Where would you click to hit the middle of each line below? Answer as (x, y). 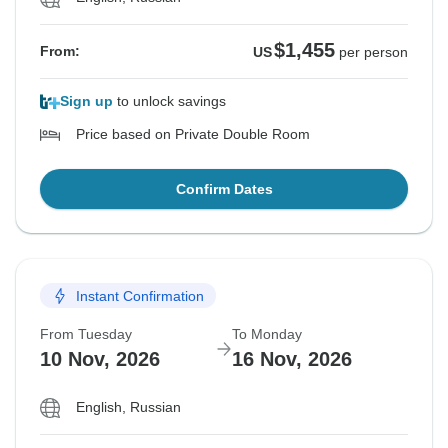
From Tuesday (86, 334)
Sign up (86, 101)
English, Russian (128, 407)
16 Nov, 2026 (292, 359)
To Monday (267, 334)
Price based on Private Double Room (193, 134)
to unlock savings (169, 101)
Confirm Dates (224, 189)
